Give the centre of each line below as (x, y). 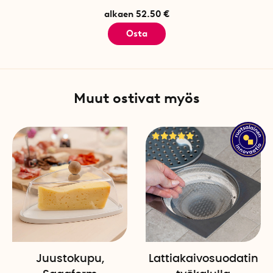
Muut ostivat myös (136, 98)
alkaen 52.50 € (136, 14)
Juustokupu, (70, 259)
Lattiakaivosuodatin (203, 259)
